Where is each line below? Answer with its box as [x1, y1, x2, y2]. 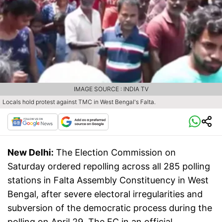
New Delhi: [7, 147, 54, 158]
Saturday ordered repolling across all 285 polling [7, 161, 210, 172]
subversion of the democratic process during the [7, 203, 212, 214]
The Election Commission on [56, 147, 176, 158]
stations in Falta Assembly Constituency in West [7, 175, 209, 186]
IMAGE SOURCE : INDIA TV [73, 85, 149, 93]
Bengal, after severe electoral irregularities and [7, 189, 203, 200]
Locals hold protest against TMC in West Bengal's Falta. [2, 98, 156, 106]
